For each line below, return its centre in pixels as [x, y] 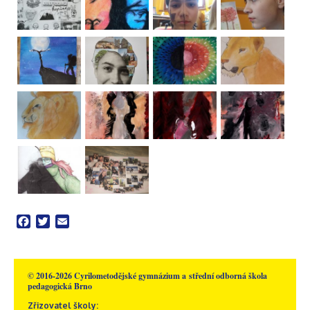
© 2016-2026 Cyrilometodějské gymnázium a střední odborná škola [147, 275]
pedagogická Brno [60, 286]
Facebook [55, 221]
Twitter [68, 221]
